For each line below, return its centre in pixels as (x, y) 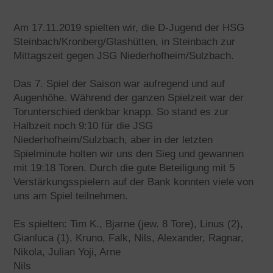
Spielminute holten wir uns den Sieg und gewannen (129, 154)
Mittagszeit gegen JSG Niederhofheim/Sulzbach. (124, 56)
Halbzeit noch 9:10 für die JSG (83, 126)
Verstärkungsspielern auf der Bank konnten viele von (134, 182)
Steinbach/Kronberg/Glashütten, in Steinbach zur (125, 42)
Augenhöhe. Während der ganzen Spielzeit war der (129, 98)
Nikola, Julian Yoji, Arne (67, 252)
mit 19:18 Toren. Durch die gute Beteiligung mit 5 (124, 168)
